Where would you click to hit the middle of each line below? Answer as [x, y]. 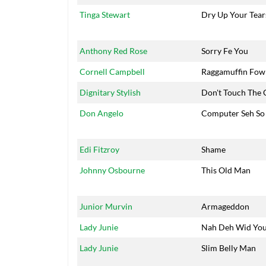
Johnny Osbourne [112, 170]
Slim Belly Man [229, 248]
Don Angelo [102, 113]
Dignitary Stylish [110, 93]
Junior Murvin [106, 207]
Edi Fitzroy [99, 150]
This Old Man [226, 170]
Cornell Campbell [112, 72]
